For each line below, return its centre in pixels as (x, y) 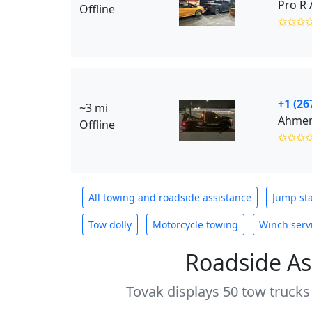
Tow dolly (110, 225)
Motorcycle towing (195, 225)
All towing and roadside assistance (170, 197)
